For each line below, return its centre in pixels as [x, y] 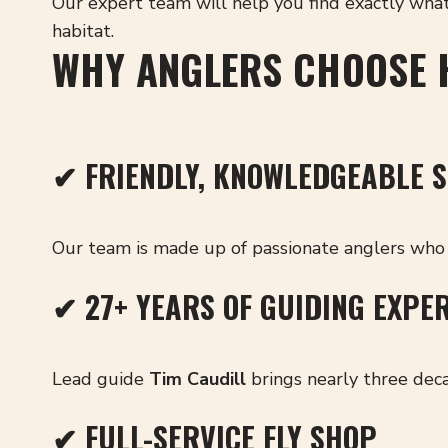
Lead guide [100, 379]
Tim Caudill [197, 379]
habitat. [83, 31]
